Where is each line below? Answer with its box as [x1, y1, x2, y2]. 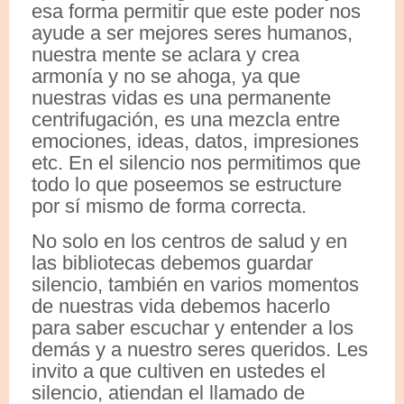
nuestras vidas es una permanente [32, 87, 331, 110]
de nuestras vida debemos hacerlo [32, 295, 330, 318]
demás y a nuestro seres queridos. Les [32, 338, 368, 362]
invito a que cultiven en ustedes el [32, 360, 326, 383]
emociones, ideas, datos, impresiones [32, 130, 359, 153]
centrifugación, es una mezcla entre [32, 108, 340, 132]
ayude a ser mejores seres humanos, [32, 22, 353, 45]
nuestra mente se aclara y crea [32, 43, 299, 67]
